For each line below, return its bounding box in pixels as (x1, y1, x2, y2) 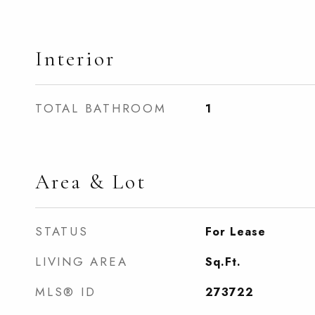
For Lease (205, 224, 266, 240)
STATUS (35, 223, 89, 240)
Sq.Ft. (205, 254, 241, 270)
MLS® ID (35, 283, 96, 300)
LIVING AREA (35, 253, 128, 270)
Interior (35, 46, 115, 71)
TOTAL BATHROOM (35, 100, 167, 117)
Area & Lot (35, 169, 146, 194)
